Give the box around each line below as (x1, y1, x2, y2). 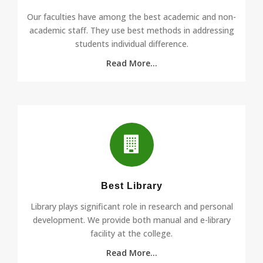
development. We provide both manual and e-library (32, 214, 231, 225)
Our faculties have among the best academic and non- (27, 11, 236, 22)
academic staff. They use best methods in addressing (29, 24, 234, 36)
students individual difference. (75, 38, 188, 49)
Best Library (100, 180, 163, 191)
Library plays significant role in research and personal (30, 200, 233, 212)
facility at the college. (90, 227, 173, 239)
